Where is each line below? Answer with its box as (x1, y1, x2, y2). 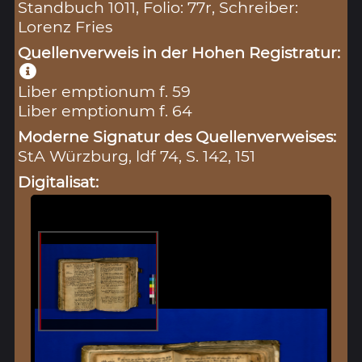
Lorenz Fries (18, 16, 113, 36)
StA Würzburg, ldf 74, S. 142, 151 (18, 145, 256, 166)
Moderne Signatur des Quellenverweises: (18, 126, 337, 146)
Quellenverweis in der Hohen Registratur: (18, 42, 341, 62)
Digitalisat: (18, 171, 99, 192)
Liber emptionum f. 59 (18, 81, 192, 101)
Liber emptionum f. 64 (18, 100, 193, 120)
